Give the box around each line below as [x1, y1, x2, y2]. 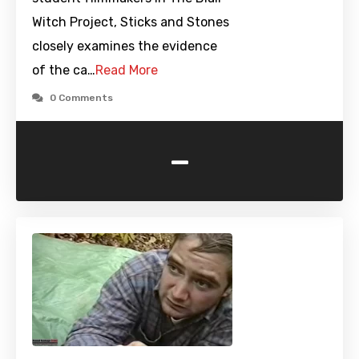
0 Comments [50, 92, 113, 104]
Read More [95, 63, 158, 79]
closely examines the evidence [32, 38, 217, 54]
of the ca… [32, 63, 95, 79]
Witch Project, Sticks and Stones [32, 14, 229, 30]
